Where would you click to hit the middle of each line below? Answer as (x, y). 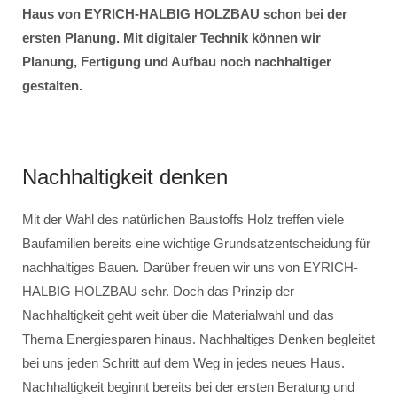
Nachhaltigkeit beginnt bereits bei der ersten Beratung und (188, 387)
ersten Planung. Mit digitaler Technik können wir (171, 38)
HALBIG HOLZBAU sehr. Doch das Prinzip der (158, 291)
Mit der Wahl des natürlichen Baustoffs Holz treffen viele (183, 219)
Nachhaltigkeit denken (125, 177)
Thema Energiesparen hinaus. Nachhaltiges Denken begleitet (198, 339)
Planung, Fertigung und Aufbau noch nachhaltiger (177, 62)
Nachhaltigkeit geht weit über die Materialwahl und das (178, 315)
